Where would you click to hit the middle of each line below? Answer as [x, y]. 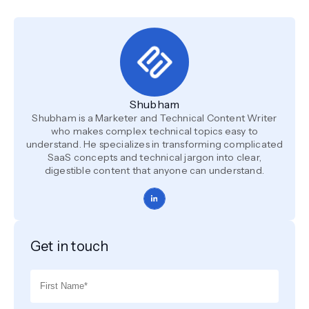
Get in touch [70, 246]
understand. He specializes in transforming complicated [154, 144]
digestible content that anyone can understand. [154, 170]
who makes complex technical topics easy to [154, 131]
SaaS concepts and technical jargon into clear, [154, 157]
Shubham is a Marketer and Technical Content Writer [154, 118]
